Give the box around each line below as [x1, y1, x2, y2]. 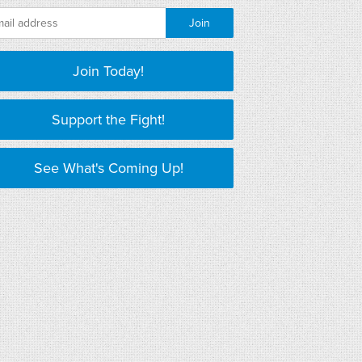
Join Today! [73, 62, 144, 80]
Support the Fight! [52, 111, 165, 128]
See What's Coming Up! [33, 159, 183, 177]
